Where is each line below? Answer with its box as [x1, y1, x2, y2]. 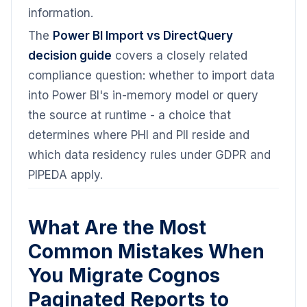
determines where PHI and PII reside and [28, 128, 249, 142]
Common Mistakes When [28, 240, 265, 263]
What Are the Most [28, 216, 206, 239]
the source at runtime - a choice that [28, 108, 231, 122]
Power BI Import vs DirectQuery [53, 29, 233, 42]
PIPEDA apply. [28, 168, 103, 182]
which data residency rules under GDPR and [28, 148, 271, 162]
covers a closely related [112, 49, 247, 62]
